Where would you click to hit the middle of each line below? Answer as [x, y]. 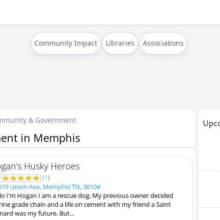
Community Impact [66, 43]
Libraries [120, 43]
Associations [163, 43]
